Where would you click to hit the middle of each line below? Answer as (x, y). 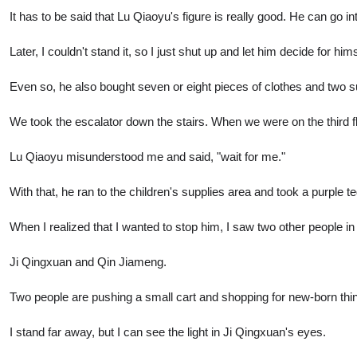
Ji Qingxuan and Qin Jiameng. (88, 261)
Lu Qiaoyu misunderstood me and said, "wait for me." (147, 156)
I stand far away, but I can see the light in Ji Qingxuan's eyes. (168, 331)
